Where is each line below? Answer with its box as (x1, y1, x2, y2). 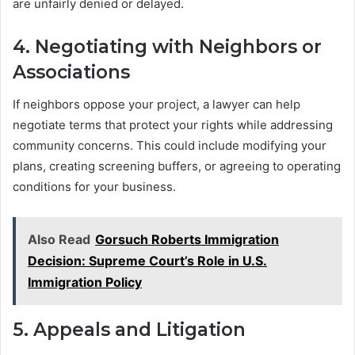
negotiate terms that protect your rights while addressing (13, 116, 333, 132)
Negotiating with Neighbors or (35, 36, 322, 59)
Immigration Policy (28, 273, 142, 290)
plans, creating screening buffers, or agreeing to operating (13, 158, 341, 174)
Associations (13, 61, 130, 84)
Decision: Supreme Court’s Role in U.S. (28, 252, 267, 269)
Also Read (28, 231, 90, 247)
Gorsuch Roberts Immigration (95, 231, 279, 247)
